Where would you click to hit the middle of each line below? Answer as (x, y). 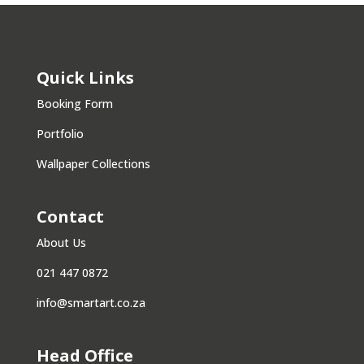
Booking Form (74, 103)
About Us (61, 242)
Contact (70, 216)
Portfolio (60, 133)
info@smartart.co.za (91, 302)
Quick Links (85, 77)
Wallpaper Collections (93, 163)
